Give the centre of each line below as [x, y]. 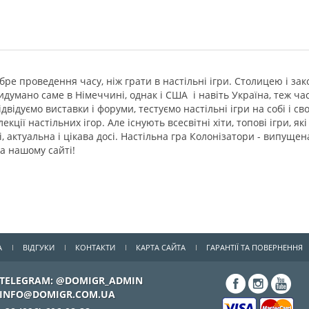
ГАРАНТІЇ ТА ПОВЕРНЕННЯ [255, 247]
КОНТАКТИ [95, 247]
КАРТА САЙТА [161, 247]
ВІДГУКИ [39, 247]
